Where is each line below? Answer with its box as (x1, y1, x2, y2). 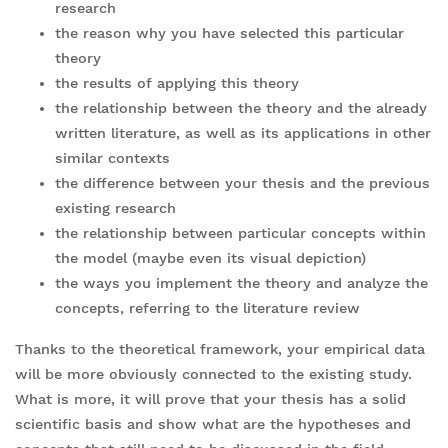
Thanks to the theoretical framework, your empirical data (15, 340, 425, 357)
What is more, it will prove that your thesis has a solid (15, 390, 406, 407)
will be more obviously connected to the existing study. (15, 365, 417, 382)
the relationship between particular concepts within (55, 224, 426, 241)
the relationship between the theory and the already (55, 99, 427, 116)
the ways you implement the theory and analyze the (55, 274, 428, 291)
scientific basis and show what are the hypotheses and (15, 415, 411, 432)
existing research (55, 199, 176, 216)
